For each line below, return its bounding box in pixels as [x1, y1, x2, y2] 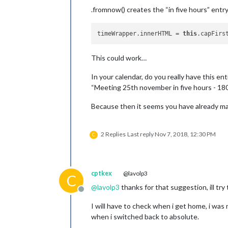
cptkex [91, 169, 112, 177]
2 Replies [101, 130, 126, 138]
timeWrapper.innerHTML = [97, 30, 183, 37]
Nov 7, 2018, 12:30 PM [155, 130, 216, 138]
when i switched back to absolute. [91, 212, 199, 221]
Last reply [127, 130, 155, 138]
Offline [80, 189, 105, 199]
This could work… [91, 53, 147, 62]
